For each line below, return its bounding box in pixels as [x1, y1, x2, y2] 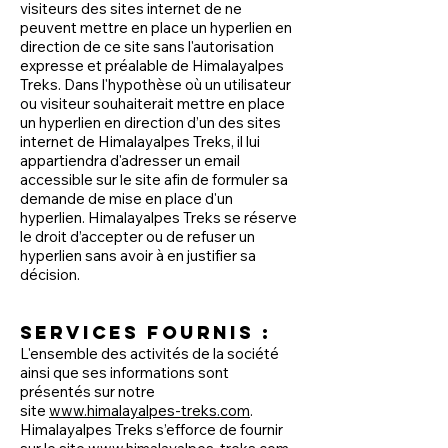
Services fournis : [20, 321, 271, 344]
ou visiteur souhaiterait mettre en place [20, 94, 285, 113]
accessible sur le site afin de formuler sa [20, 170, 288, 189]
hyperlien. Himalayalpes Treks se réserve [20, 208, 297, 227]
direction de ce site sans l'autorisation [20, 37, 274, 56]
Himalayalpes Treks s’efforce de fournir [20, 420, 283, 439]
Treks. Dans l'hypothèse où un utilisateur [20, 75, 291, 94]
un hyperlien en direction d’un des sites [20, 113, 281, 132]
